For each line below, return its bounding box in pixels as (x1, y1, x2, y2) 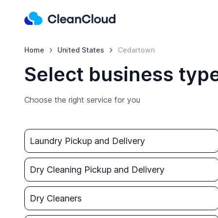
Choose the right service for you (24, 95, 140, 105)
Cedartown (118, 46, 155, 54)
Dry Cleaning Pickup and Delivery (29, 164, 164, 175)
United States (57, 46, 105, 54)
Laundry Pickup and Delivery (29, 136, 145, 146)
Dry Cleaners (29, 193, 82, 203)
